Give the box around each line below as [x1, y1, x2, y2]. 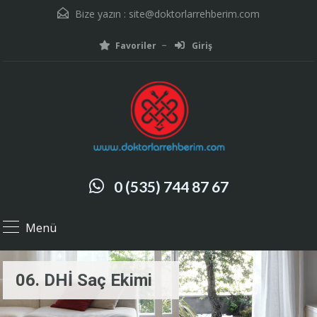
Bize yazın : [72, 7, 129, 21]
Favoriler [115, 40, 156, 52]
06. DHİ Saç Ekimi [16, 270, 152, 290]
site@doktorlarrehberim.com [129, 7, 260, 21]
